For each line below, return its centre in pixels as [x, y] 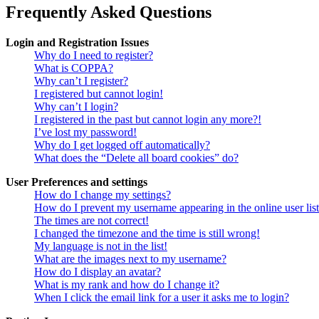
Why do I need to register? [94, 55]
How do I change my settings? [103, 194]
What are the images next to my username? [130, 258]
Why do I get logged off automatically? [122, 145]
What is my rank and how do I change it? [127, 284]
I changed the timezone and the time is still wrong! [147, 233]
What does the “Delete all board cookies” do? [136, 157]
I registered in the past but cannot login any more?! [148, 119]
